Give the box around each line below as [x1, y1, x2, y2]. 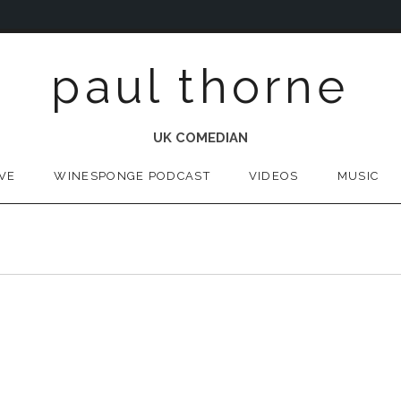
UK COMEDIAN [153, 130, 248, 146]
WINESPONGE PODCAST [54, 169, 210, 183]
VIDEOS [248, 169, 299, 183]
